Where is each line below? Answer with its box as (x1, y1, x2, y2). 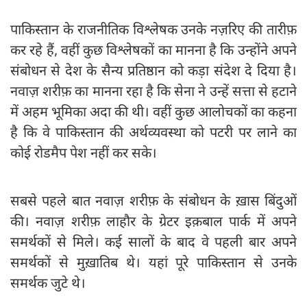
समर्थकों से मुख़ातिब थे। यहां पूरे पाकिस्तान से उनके (10, 253, 297, 272)
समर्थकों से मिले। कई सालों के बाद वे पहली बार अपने (10, 232, 297, 251)
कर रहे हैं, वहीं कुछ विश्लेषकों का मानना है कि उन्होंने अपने (10, 40, 297, 60)
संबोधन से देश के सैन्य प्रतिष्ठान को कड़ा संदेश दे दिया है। (10, 61, 297, 80)
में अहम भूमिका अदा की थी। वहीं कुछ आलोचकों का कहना (10, 102, 297, 121)
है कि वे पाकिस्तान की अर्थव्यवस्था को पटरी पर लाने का (10, 123, 297, 142)
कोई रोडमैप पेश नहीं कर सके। (10, 143, 157, 162)
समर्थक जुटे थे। (10, 273, 86, 293)
